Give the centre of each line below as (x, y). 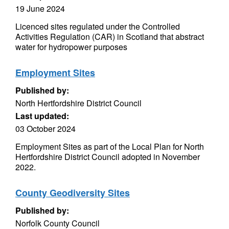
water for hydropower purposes (71, 47)
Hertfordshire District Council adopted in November (108, 157)
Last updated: (42, 116)
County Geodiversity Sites (73, 193)
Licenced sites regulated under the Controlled (98, 26)
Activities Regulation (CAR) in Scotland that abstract (110, 37)
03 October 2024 (45, 129)
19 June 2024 (40, 8)
